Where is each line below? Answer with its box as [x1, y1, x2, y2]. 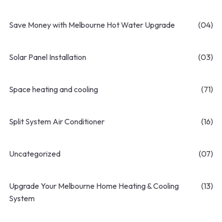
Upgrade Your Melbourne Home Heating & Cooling [9, 181, 179, 191]
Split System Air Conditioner [9, 116, 105, 127]
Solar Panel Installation [9, 52, 86, 62]
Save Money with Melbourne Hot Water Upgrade [9, 20, 175, 30]
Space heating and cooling [9, 84, 98, 95]
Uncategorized [9, 149, 60, 159]
